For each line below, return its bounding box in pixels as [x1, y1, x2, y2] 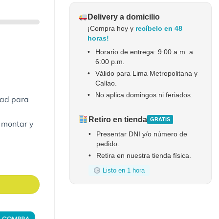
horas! [88, 34, 109, 43]
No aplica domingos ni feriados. [95, 91, 193, 99]
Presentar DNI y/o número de [96, 130, 188, 138]
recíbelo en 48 [135, 24, 183, 33]
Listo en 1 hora [101, 167, 145, 175]
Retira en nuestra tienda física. [96, 152, 192, 160]
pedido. [96, 140, 120, 148]
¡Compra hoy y [88, 24, 136, 33]
